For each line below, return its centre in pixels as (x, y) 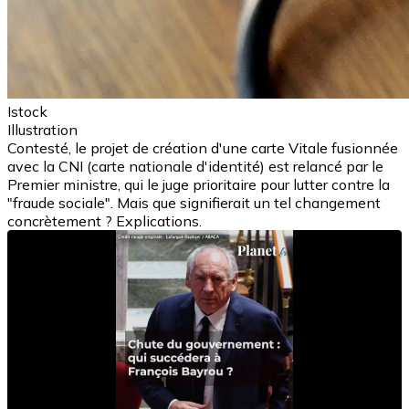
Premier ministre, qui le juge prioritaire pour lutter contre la (199, 184)
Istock (27, 111)
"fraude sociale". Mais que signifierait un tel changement (194, 202)
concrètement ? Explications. (105, 220)
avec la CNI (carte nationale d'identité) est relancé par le (195, 166)
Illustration (42, 129)
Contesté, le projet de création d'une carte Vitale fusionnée (203, 147)
